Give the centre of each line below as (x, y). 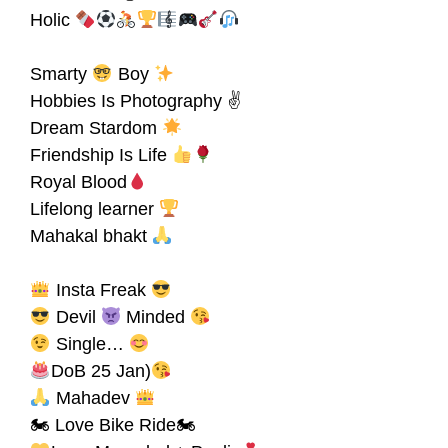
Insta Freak (100, 290)
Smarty (61, 74)
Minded (155, 317)
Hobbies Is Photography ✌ (135, 101)
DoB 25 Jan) (100, 371)
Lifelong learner (94, 209)
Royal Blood (78, 182)
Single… (89, 344)
